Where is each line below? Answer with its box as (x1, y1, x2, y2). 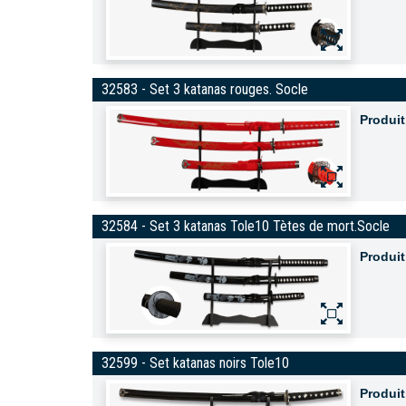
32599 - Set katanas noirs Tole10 (101, 354, 289, 372)
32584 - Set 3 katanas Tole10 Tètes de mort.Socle (101, 217, 390, 235)
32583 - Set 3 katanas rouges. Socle (101, 81, 308, 98)
